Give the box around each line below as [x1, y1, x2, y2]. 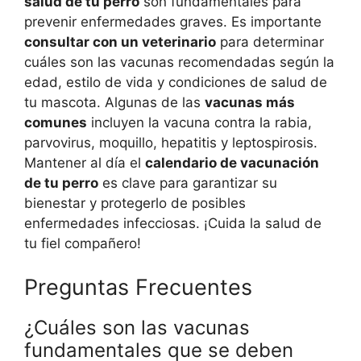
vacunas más [205, 94, 295, 111]
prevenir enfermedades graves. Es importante [24, 14, 322, 31]
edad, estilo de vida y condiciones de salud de [24, 74, 327, 91]
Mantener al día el [24, 155, 145, 172]
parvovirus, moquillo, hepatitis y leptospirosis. [24, 135, 317, 151]
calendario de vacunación [145, 155, 319, 172]
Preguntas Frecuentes [24, 273, 252, 301]
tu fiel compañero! [24, 235, 141, 252]
